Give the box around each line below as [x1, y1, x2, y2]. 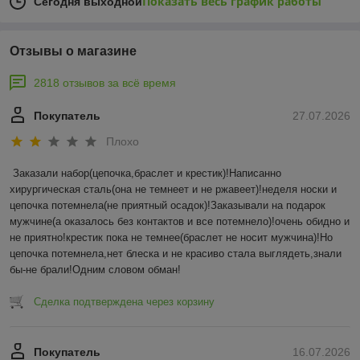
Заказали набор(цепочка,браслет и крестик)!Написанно [13, 166, 281, 179]
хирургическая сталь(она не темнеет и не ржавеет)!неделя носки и [10, 182, 337, 195]
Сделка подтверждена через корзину [34, 295, 215, 308]
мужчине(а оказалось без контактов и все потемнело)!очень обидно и [10, 215, 350, 227]
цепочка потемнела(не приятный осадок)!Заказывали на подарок [10, 198, 325, 211]
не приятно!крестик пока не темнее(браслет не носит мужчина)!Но [10, 231, 333, 243]
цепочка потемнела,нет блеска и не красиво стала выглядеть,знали [10, 247, 342, 260]
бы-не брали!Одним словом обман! [10, 263, 181, 276]
